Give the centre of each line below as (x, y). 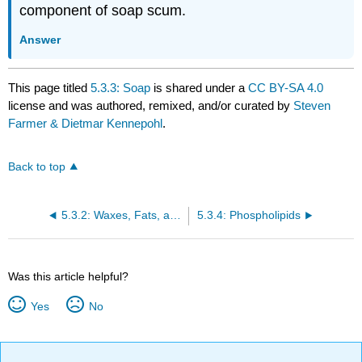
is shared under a (200, 88)
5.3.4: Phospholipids (248, 216)
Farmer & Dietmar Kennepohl (86, 124)
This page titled (50, 88)
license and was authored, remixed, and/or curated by (151, 106)
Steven (312, 106)
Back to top (37, 167)
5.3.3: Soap (121, 88)
